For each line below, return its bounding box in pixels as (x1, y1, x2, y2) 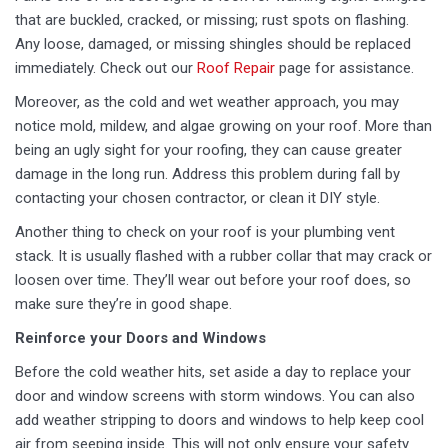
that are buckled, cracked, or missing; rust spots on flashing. (15, 11, 409, 29)
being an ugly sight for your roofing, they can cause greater (15, 141, 402, 159)
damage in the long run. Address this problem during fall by (15, 165, 400, 183)
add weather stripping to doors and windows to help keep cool (15, 411, 424, 429)
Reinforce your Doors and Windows (15, 329, 266, 347)
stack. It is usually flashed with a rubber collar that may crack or (15, 247, 432, 265)
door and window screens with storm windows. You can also (15, 387, 415, 405)
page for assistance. (275, 59, 414, 77)
